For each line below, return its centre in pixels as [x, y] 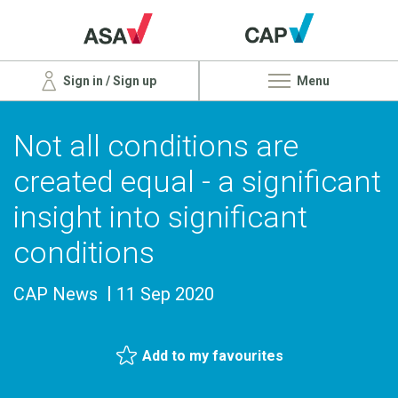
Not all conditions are [156, 145]
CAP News [56, 294]
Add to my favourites [213, 355]
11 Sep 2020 [165, 294]
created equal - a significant [197, 181]
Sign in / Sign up [108, 80]
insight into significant [160, 216]
